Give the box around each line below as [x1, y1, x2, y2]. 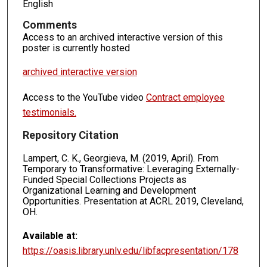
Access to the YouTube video [22, 92, 146, 104]
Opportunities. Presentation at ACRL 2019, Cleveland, [22, 195, 244, 207]
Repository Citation [22, 128, 119, 141]
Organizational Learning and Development [22, 184, 196, 196]
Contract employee [145, 92, 225, 104]
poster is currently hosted [22, 42, 130, 54]
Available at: [22, 229, 77, 241]
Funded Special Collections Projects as [22, 173, 187, 185]
